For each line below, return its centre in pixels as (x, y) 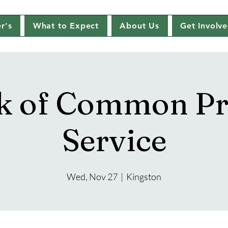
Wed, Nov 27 (92, 177)
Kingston (144, 177)
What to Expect (66, 26)
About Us (139, 26)
